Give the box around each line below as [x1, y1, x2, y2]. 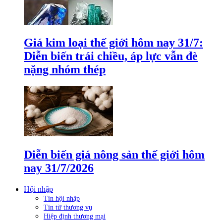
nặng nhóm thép [24, 63, 106, 76]
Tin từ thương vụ [44, 204, 92, 212]
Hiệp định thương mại [44, 213, 106, 221]
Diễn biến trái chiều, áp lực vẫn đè [24, 50, 198, 63]
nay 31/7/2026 [24, 162, 94, 175]
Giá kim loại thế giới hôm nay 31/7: [24, 36, 203, 50]
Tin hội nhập [44, 195, 80, 203]
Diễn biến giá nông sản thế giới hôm [24, 148, 205, 162]
